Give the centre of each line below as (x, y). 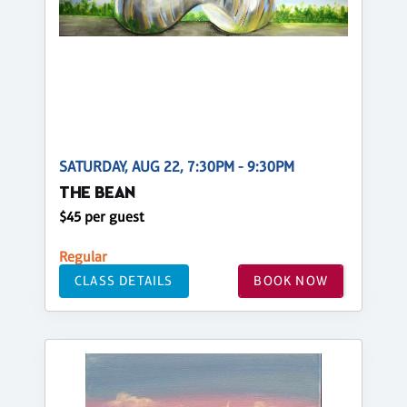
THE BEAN (97, 194)
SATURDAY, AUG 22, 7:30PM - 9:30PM (177, 166)
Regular (83, 256)
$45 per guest (102, 216)
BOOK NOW (291, 281)
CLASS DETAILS (124, 281)
